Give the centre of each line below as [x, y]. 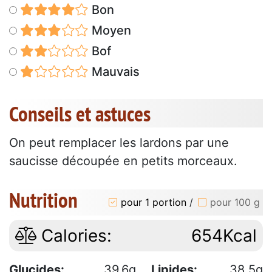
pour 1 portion [154, 202]
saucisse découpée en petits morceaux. [123, 161]
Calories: [74, 235]
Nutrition [43, 199]
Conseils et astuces [80, 113]
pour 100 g [235, 202]
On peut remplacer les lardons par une [119, 142]
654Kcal [224, 235]
